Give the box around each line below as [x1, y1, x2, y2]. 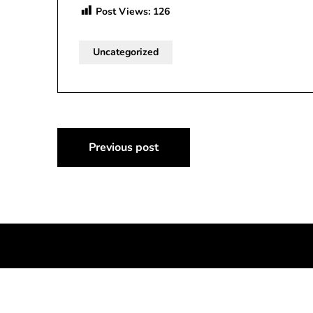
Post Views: [96, 4, 150, 18]
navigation [57, 161, 163, 192]
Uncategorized [93, 45, 159, 59]
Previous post [89, 139, 159, 155]
